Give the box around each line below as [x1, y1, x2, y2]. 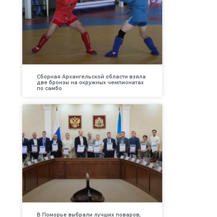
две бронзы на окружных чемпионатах [36, 79, 144, 86]
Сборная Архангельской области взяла [36, 74, 146, 80]
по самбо [36, 85, 62, 92]
